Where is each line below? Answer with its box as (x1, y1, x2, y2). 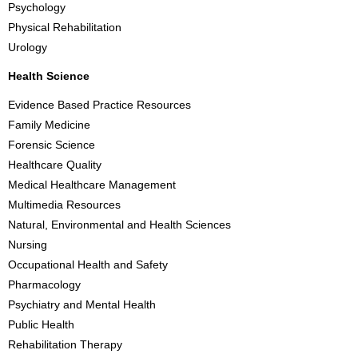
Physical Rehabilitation (8, 21, 121, 34)
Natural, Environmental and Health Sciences (8, 218, 231, 231)
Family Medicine (8, 118, 90, 131)
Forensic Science (8, 138, 95, 151)
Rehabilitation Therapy (8, 338, 122, 351)
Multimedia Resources (8, 198, 121, 211)
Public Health (8, 318, 74, 331)
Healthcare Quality (8, 158, 101, 171)
